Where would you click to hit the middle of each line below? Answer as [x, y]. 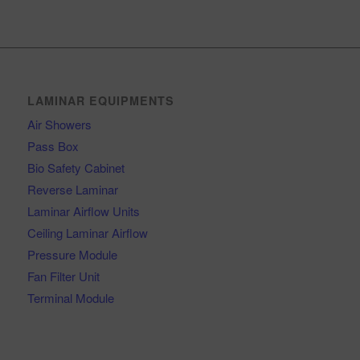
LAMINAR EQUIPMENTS [100, 100]
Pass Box [53, 145]
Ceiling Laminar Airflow [87, 232]
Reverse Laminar [72, 189]
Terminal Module [70, 297]
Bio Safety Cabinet [76, 167]
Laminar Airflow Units [83, 211]
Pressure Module [72, 254]
